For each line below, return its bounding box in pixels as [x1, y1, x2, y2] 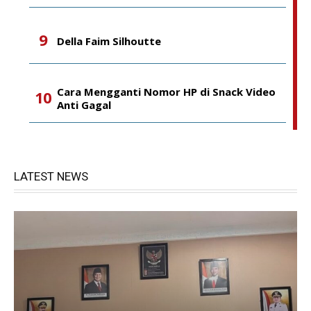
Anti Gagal [57, 98, 111, 112]
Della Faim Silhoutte [57, 33, 161, 48]
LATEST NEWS [14, 169, 88, 183]
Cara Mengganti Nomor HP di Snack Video [57, 85, 276, 99]
